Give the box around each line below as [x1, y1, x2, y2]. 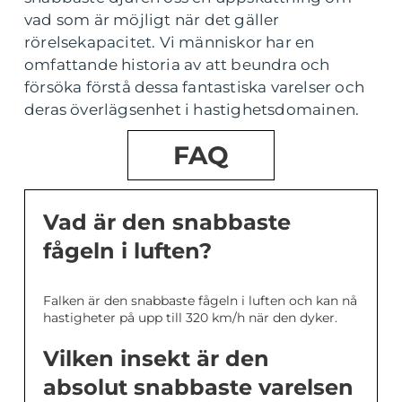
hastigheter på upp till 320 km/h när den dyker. [43, 310, 337, 326]
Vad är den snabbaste [43, 209, 291, 235]
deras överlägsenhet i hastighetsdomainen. [24, 100, 360, 118]
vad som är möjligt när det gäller [24, 11, 280, 29]
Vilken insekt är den [43, 345, 269, 371]
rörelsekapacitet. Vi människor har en [24, 33, 315, 51]
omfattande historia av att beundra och [24, 56, 330, 74]
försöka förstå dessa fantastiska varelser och [24, 78, 365, 96]
